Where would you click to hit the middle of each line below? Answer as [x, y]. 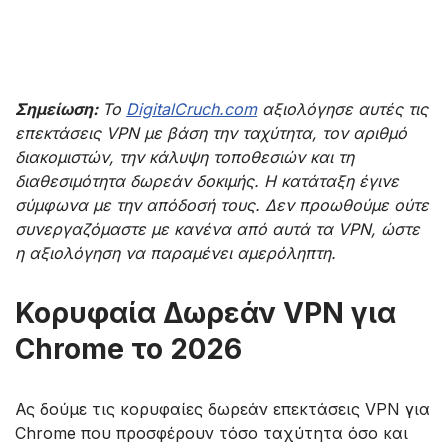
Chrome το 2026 [128, 349]
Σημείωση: [58, 109]
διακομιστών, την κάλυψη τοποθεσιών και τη [184, 157]
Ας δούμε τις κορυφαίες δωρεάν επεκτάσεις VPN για [222, 409]
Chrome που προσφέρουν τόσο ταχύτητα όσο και [211, 433]
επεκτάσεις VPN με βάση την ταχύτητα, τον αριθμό [211, 133]
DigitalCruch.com [191, 109]
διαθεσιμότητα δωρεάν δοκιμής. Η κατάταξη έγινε [207, 181]
